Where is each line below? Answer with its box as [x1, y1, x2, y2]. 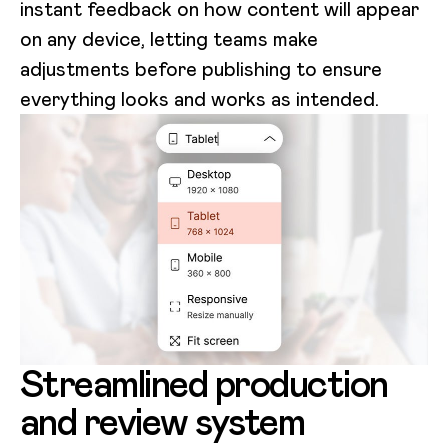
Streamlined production [20, 358, 388, 409]
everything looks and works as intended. [20, 85, 379, 112]
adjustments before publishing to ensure [20, 55, 382, 82]
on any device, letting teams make [20, 25, 318, 52]
